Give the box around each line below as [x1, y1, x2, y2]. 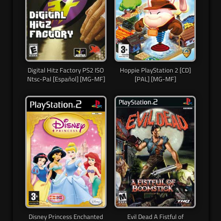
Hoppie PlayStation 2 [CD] [119, 65, 191, 75]
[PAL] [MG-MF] [134, 74, 176, 84]
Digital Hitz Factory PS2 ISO [28, 65, 104, 75]
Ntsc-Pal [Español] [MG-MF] [27, 74, 105, 84]
